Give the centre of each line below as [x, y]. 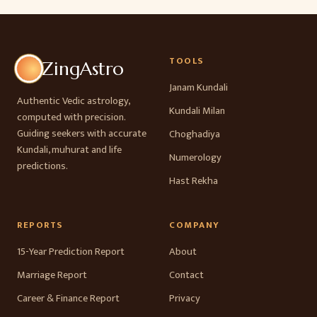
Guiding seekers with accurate [82, 134]
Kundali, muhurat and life [69, 150]
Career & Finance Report [68, 299]
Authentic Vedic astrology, [73, 101]
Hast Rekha [194, 181]
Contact [186, 275]
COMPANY [195, 225]
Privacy [185, 299]
